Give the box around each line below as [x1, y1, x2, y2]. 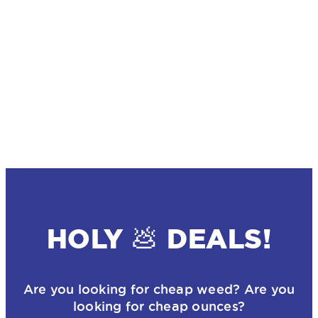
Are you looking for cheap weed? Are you [23, 282, 295, 297]
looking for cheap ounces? [72, 299, 246, 314]
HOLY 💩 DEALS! [46, 224, 272, 254]
